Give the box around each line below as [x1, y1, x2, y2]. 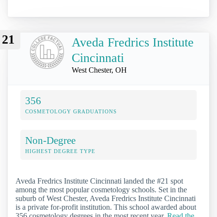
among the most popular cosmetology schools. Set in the [15, 185, 187, 194]
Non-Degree [25, 134, 76, 146]
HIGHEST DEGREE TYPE [25, 148, 95, 154]
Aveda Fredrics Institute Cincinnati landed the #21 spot [15, 176, 183, 185]
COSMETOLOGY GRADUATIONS [25, 108, 117, 114]
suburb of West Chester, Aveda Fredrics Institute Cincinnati [15, 194, 196, 202]
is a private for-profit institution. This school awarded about [15, 202, 196, 211]
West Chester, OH [72, 65, 127, 74]
